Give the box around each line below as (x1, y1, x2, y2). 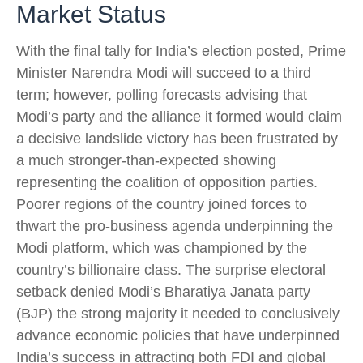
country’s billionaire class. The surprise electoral (16, 262, 326, 278)
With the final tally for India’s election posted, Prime (16, 43, 346, 59)
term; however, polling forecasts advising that (16, 87, 307, 103)
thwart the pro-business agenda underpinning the (16, 218, 333, 234)
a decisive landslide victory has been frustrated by (16, 130, 338, 147)
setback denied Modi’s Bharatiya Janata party (16, 284, 310, 300)
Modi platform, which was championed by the (16, 240, 307, 256)
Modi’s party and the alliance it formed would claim (16, 109, 342, 125)
